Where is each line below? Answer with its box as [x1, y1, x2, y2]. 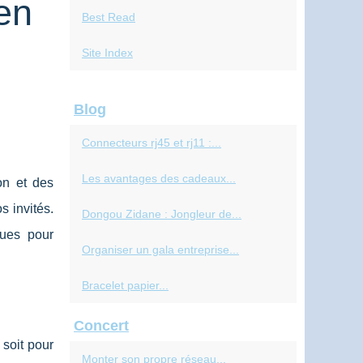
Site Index [82, 46, 133, 59]
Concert [74, 318, 129, 334]
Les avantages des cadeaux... [82, 172, 236, 185]
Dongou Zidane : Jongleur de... [82, 207, 241, 220]
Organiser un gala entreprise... [82, 243, 239, 256]
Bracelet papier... [82, 279, 169, 292]
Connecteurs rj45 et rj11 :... [82, 136, 221, 149]
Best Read [82, 11, 135, 23]
